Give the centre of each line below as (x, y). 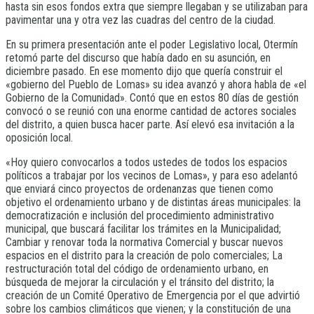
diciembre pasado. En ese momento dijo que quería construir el (144, 71)
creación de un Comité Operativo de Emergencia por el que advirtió (153, 295)
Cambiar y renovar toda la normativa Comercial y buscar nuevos (144, 242)
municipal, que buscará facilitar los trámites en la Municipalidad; (143, 228)
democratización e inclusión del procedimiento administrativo (140, 215)
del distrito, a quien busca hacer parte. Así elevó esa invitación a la (150, 124)
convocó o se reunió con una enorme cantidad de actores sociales (151, 111)
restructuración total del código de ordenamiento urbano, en (137, 268)
